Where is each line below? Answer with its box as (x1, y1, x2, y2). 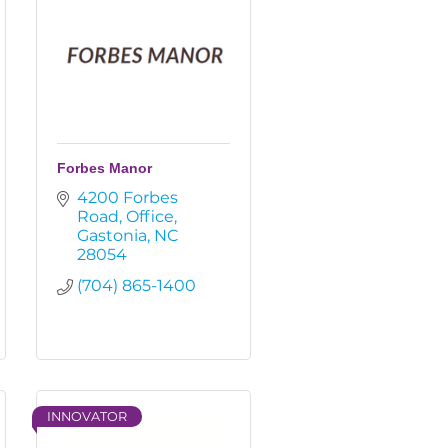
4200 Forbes (77, 188, 178, 207)
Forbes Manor (57, 160, 152, 176)
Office (126, 207, 174, 226)
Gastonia (77, 226, 147, 245)
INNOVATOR (47, 409, 127, 424)
